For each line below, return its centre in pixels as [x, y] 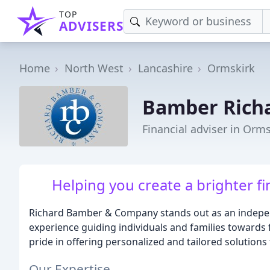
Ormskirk [231, 68]
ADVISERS [91, 26]
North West [94, 68]
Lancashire [165, 68]
